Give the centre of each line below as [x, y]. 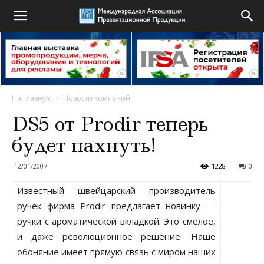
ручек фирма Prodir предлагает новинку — [116, 206]
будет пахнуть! [84, 145]
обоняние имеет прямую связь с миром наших [116, 252]
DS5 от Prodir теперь [110, 124]
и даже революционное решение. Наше [116, 236]
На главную [32, 98]
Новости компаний [97, 98]
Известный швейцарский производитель [116, 190]
